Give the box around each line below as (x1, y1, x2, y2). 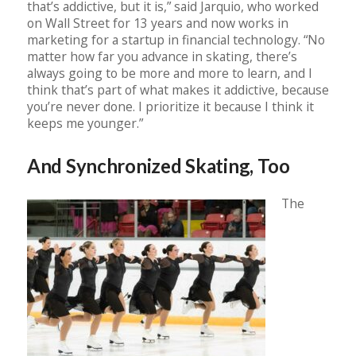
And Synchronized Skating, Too (27, 154, 290, 178)
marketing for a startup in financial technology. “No (27, 31, 325, 49)
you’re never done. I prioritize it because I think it (27, 98, 314, 116)
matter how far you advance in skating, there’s (27, 48, 297, 66)
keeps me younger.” (27, 114, 143, 133)
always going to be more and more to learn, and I (27, 64, 312, 83)
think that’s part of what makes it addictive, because (27, 81, 329, 99)
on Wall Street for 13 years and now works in (27, 14, 288, 33)
